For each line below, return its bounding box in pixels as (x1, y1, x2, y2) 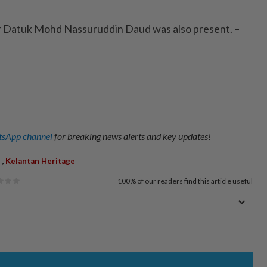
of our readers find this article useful (137, 176, 253, 186)
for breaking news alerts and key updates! (54, 131, 211, 142)
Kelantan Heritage (5, 156, 75, 166)
